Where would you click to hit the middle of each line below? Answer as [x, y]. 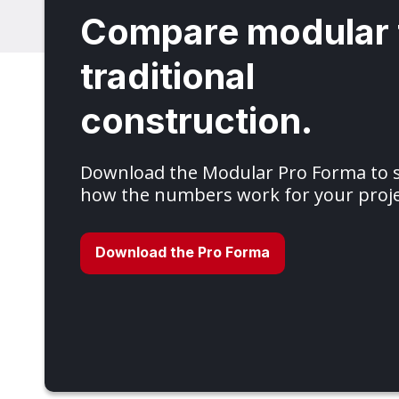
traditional [167, 76]
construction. [196, 120]
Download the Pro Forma [183, 252]
